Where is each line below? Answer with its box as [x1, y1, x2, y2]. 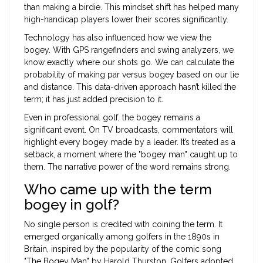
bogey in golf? [24, 196, 119, 214]
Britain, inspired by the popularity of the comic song [24, 244, 221, 254]
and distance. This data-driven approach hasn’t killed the [24, 82, 236, 92]
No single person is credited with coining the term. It [24, 220, 222, 230]
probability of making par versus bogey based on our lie [24, 70, 239, 80]
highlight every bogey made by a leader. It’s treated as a [24, 137, 235, 147]
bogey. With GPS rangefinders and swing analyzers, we [24, 45, 234, 55]
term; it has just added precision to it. [24, 95, 163, 104]
